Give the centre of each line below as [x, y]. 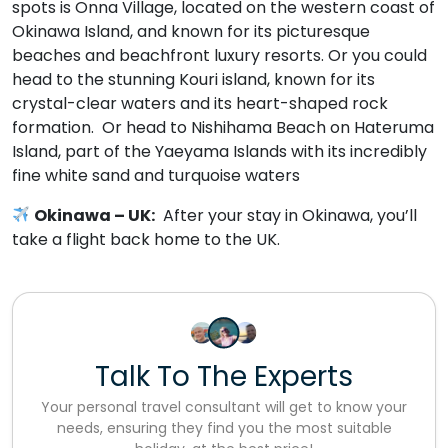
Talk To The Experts [224, 376]
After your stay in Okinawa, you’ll [286, 215]
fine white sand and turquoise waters [156, 175]
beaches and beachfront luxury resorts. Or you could [219, 55]
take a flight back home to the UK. [146, 239]
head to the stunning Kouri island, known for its [193, 79]
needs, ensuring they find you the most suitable [224, 427]
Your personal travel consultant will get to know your [224, 406]
